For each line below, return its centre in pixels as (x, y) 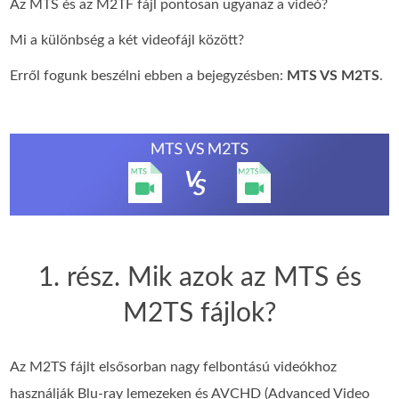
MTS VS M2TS (334, 76)
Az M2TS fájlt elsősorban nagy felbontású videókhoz (174, 366)
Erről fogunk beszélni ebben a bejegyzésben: (149, 76)
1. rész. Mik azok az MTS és (199, 277)
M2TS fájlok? (199, 313)
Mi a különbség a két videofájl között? (127, 40)
